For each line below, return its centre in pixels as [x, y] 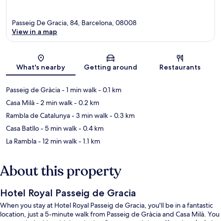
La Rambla [21, 141]
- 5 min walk [58, 128]
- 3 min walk [89, 115]
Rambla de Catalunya [38, 115]
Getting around [110, 67]
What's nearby [41, 67]
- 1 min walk [78, 90]
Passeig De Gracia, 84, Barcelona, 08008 [74, 22]
